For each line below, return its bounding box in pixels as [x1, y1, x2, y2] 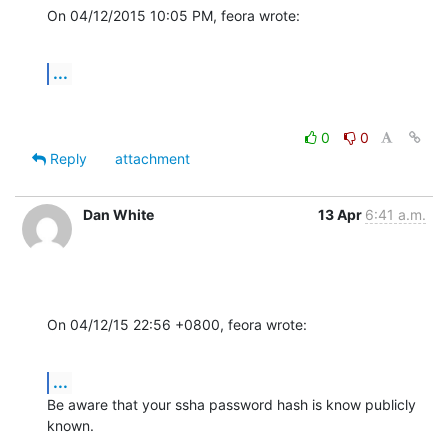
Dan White [83, 205, 154, 223]
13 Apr [318, 205, 365, 223]
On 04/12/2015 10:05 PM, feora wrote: [47, 6, 300, 24]
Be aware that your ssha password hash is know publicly [47, 395, 416, 413]
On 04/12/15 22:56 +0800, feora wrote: [47, 315, 307, 333]
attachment [115, 149, 190, 167]
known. [47, 416, 94, 434]
